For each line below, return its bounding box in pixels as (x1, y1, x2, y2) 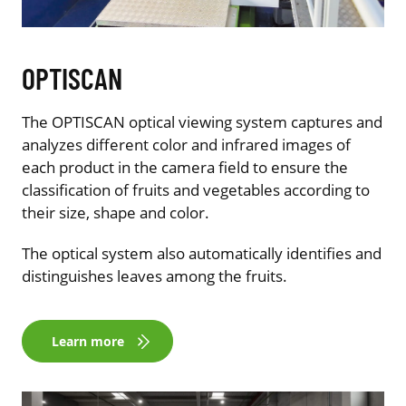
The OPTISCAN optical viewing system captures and (22, 111, 382, 133)
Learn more (52, 333, 124, 351)
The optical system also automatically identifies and (22, 243, 382, 265)
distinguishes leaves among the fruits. (22, 266, 287, 287)
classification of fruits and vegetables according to (22, 179, 370, 201)
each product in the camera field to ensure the (22, 157, 348, 179)
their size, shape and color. (22, 202, 209, 224)
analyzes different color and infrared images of (22, 134, 351, 156)
